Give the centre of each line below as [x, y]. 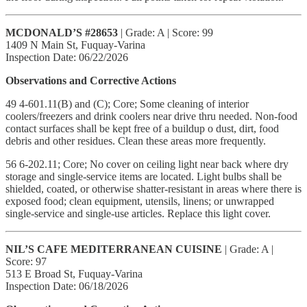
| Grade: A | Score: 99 [165, 32]
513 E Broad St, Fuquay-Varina [74, 273]
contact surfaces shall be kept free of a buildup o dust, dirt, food [142, 128]
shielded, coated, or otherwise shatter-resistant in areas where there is [153, 188]
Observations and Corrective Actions [91, 80]
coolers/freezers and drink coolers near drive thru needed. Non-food [151, 116]
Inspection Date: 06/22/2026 [67, 57]
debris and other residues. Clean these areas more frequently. [136, 140]
